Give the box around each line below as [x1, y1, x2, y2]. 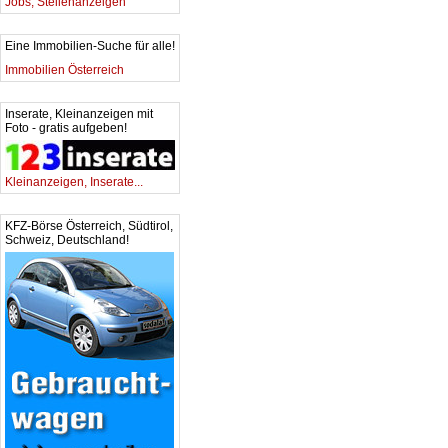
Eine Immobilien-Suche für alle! [5, 39, 175, 53]
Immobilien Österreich [5, 63, 124, 77]
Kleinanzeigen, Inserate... [5, 175, 143, 189]
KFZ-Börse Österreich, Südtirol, [5, 219, 173, 233]
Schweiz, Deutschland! [5, 233, 129, 247]
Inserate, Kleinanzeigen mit [5, 107, 153, 121]
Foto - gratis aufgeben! [5, 121, 127, 135]
